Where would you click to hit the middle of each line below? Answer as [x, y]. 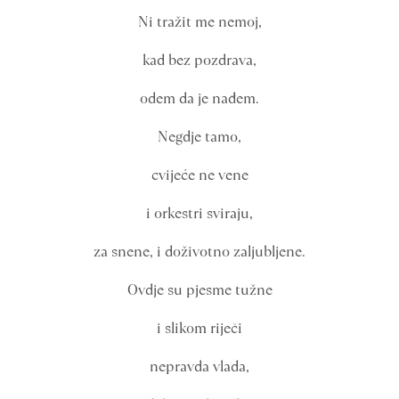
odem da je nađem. [199, 98]
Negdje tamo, [199, 137]
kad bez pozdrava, [199, 60]
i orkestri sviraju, [199, 213]
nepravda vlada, [199, 366]
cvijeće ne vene [199, 175]
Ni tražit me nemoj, [199, 22]
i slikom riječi [199, 328]
